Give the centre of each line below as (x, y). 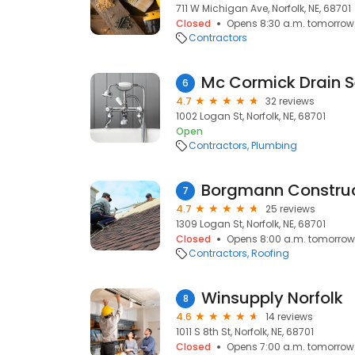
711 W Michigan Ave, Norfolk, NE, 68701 (263, 8)
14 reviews (289, 317)
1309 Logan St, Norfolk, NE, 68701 (251, 224)
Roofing (270, 253)
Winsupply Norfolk (272, 298)
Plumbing (274, 145)
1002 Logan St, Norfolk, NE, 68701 (251, 116)
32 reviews (290, 101)
